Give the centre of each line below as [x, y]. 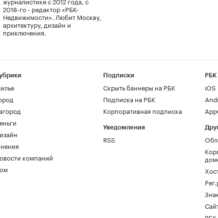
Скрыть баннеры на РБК [139, 87]
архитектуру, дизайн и [37, 24]
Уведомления [124, 127]
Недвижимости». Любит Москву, [52, 16]
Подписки [119, 75]
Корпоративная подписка [143, 110]
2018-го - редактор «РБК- [41, 9]
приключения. [25, 32]
